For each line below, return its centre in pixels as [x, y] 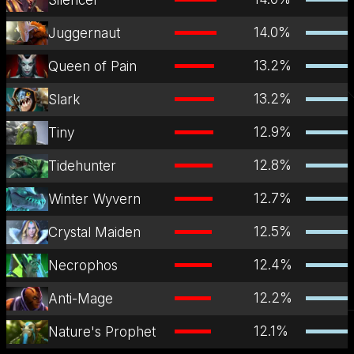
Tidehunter [83, 166]
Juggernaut [85, 33]
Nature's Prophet [102, 331]
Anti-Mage [81, 298]
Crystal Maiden [95, 232]
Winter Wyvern [95, 199]
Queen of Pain [93, 66]
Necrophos [83, 265]
